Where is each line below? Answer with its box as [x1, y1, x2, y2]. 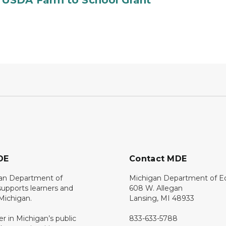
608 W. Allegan [129, 184, 183, 193]
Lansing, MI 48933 [129, 194, 194, 203]
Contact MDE [129, 154, 187, 163]
